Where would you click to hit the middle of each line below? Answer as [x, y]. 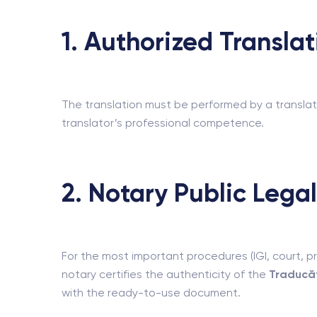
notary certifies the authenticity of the [165, 274]
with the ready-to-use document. [151, 293]
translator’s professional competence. [163, 123]
